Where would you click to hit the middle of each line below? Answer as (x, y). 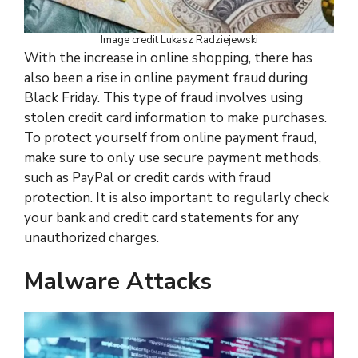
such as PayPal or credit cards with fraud (147, 178)
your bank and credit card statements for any (161, 218)
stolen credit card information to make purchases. (175, 118)
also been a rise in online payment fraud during (166, 78)
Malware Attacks (118, 281)
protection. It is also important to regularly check (177, 198)
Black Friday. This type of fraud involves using (163, 98)
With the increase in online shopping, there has (168, 58)
